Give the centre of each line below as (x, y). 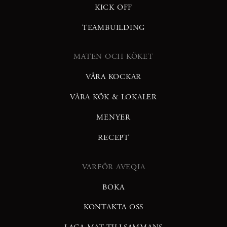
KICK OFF (113, 7)
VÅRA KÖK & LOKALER (113, 97)
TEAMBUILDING (113, 27)
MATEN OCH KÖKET (113, 57)
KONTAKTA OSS (113, 207)
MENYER (113, 117)
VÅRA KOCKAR (113, 77)
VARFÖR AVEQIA (113, 167)
